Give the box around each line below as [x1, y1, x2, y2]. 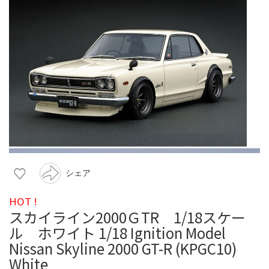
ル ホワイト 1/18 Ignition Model [9, 222, 226, 243]
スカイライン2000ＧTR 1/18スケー [9, 206, 246, 228]
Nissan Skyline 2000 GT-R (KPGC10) [9, 237, 237, 259]
